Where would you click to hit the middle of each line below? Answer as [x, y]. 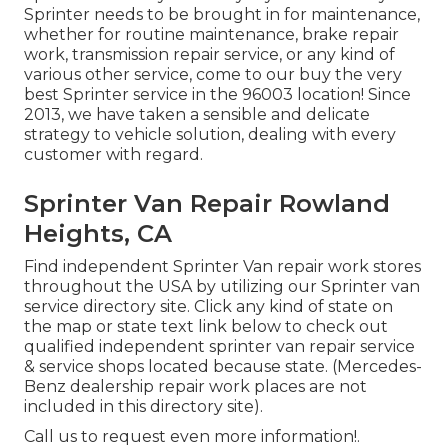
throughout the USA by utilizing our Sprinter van [222, 287]
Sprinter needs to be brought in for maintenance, [222, 15]
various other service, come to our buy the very [213, 75]
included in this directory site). [143, 407]
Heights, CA [98, 234]
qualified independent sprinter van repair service [219, 347]
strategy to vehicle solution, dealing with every [210, 135]
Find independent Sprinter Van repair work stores [222, 267]
